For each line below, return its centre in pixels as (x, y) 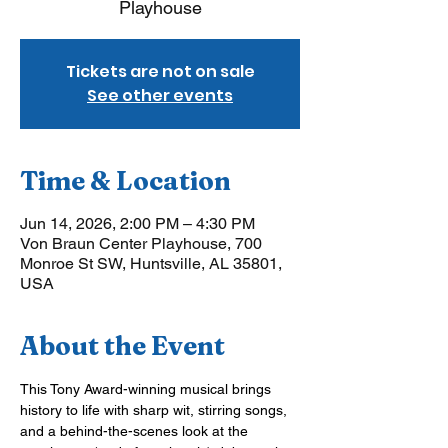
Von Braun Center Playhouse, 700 (141, 243)
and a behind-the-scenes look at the (136, 431)
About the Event (122, 346)
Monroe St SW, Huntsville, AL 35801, (151, 263)
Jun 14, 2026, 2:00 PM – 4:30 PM (137, 223)
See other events (160, 95)
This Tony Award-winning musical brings (147, 389)
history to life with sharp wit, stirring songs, (155, 410)
